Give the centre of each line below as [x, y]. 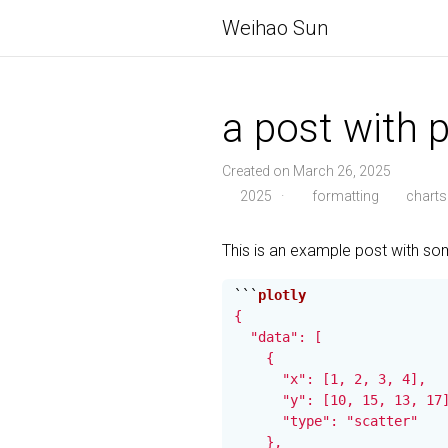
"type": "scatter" [326, 421]
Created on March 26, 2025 [306, 171]
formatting [343, 196]
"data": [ [278, 337]
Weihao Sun [275, 28]
